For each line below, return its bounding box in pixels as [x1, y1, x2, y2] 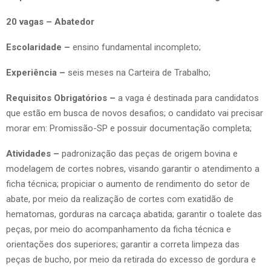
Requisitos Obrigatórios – [6, 92, 118, 103]
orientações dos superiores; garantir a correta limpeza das [6, 238, 240, 250]
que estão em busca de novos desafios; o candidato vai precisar [6, 107, 263, 119]
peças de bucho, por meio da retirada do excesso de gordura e [6, 253, 256, 265]
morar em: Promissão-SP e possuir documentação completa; [6, 122, 252, 134]
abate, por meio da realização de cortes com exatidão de [6, 193, 233, 204]
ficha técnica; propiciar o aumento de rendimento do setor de [6, 178, 250, 189]
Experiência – [6, 67, 65, 78]
